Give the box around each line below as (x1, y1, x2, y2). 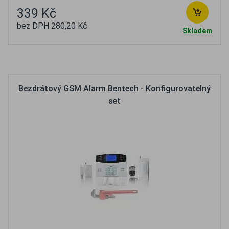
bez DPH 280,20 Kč (17, 21, 87, 31)
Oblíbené (78, 55, 110, 64)
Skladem (182, 27, 212, 35)
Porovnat (128, 55, 162, 64)
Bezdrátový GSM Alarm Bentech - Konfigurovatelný (18, 84, 211, 94)
